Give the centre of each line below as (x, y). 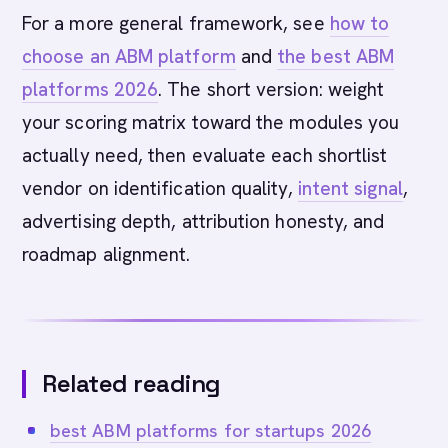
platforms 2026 (90, 89)
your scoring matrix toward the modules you (211, 122)
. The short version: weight (271, 89)
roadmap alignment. (106, 254)
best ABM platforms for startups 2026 (210, 430)
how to (359, 23)
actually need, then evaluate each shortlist (205, 155)
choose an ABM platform (129, 56)
